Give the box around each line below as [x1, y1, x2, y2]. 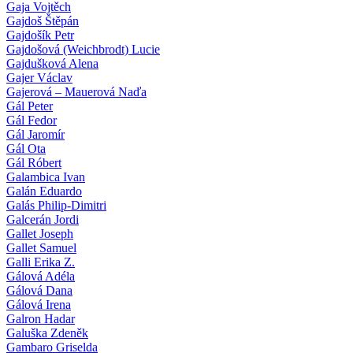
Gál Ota [6, 141, 46, 155]
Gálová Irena [6, 297, 71, 311]
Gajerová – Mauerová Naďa [6, 84, 147, 98]
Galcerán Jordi [6, 212, 79, 226]
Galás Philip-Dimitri [6, 198, 106, 212]
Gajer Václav [6, 70, 72, 84]
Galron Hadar [6, 311, 75, 325]
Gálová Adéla [6, 269, 75, 283]
